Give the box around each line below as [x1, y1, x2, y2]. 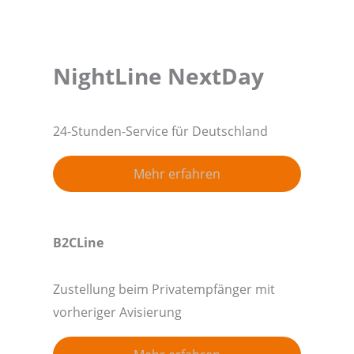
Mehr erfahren [134, 164, 220, 183]
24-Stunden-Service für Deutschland [52, 122, 268, 140]
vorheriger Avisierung [52, 303, 182, 321]
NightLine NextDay [52, 60, 264, 91]
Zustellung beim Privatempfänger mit [52, 280, 275, 298]
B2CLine [52, 232, 104, 251]
